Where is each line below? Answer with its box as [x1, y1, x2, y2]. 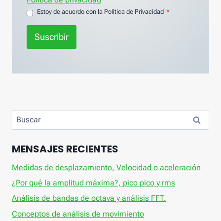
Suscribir [35, 31, 69, 42]
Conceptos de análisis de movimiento [12, 209, 144, 219]
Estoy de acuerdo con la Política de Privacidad [37, 7, 164, 15]
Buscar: [11, 110, 38, 120]
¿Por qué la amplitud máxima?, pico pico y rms [12, 178, 175, 188]
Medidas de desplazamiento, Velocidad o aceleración [12, 162, 201, 172]
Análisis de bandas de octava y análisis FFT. [12, 193, 166, 203]
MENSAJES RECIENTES [12, 142, 118, 156]
